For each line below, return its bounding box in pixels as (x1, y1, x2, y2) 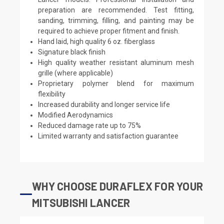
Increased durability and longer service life (38, 100, 170, 108)
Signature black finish (38, 47, 106, 56)
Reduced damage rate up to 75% (38, 121, 141, 129)
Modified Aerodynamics (38, 110, 113, 119)
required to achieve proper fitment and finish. (38, 26, 180, 35)
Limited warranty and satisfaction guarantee (38, 131, 179, 140)
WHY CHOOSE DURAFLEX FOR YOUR (32, 179, 203, 192)
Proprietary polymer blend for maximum (38, 79, 194, 87)
